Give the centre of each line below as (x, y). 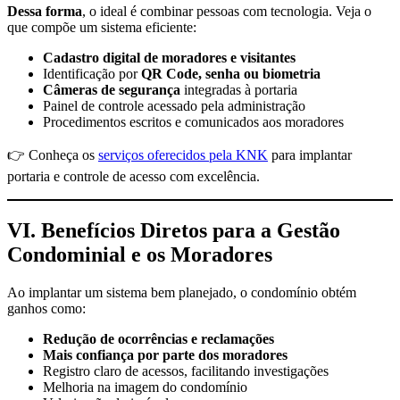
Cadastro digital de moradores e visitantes (169, 57)
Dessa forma (45, 11)
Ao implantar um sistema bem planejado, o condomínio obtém (182, 292)
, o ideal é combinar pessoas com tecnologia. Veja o (227, 11)
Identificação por (92, 73)
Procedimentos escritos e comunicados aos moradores (193, 121)
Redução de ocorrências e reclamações (158, 338)
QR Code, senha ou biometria (231, 73)
